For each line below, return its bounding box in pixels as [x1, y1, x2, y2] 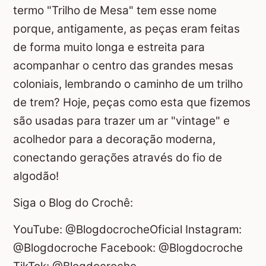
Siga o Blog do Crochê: [13, 196, 133, 210]
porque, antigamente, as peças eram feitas [13, 22, 240, 36]
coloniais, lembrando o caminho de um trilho [13, 77, 243, 91]
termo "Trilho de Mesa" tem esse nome [13, 4, 217, 18]
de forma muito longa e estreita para [13, 40, 205, 55]
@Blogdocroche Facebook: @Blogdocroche [13, 241, 243, 255]
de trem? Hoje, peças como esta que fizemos [13, 96, 251, 110]
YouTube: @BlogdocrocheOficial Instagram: [13, 223, 242, 237]
